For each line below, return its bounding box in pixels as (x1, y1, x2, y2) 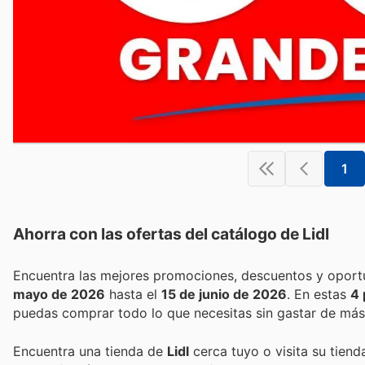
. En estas (294, 286, 350, 303)
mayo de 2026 (13, 286, 105, 303)
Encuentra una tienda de (13, 342, 167, 359)
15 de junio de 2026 (161, 286, 287, 303)
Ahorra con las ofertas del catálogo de (13, 224, 302, 244)
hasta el (105, 286, 161, 303)
